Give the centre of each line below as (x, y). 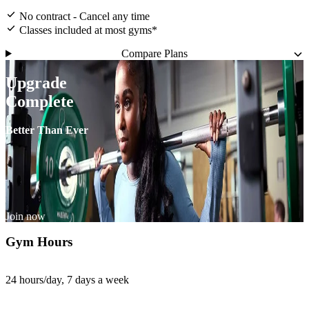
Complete (40, 101)
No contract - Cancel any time (84, 16)
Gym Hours (39, 242)
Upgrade (36, 82)
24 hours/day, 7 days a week (67, 280)
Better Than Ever (47, 130)
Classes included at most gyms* (88, 30)
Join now (26, 216)
